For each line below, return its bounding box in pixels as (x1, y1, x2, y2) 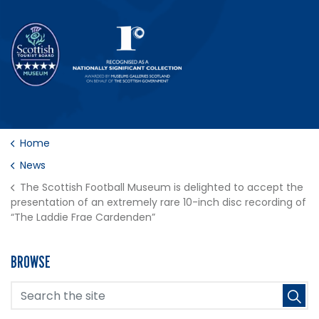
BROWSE (11, 251, 51, 273)
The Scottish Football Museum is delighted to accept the (20, 180, 303, 195)
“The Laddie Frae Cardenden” (11, 210, 155, 225)
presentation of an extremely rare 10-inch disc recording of (11, 195, 306, 210)
